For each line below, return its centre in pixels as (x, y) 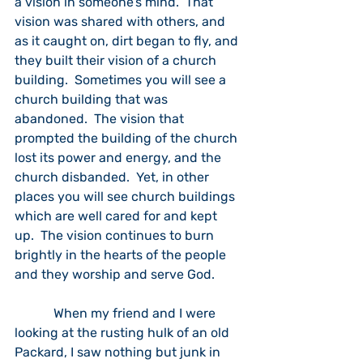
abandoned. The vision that (101, 119)
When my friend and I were (117, 313)
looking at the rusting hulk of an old (124, 333)
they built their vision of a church (117, 60)
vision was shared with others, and (122, 21)
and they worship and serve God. (115, 274)
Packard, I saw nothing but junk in (119, 352)
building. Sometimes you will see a (122, 80)
